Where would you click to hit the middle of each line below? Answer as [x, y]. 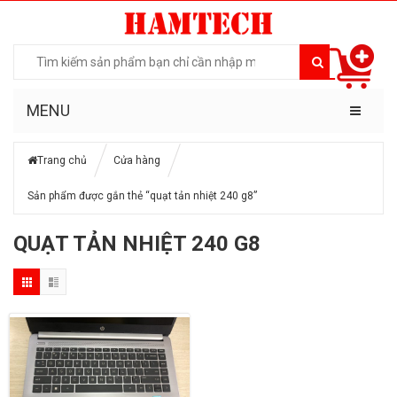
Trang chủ [62, 160]
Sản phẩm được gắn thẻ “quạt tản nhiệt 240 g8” [142, 195]
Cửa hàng [137, 160]
